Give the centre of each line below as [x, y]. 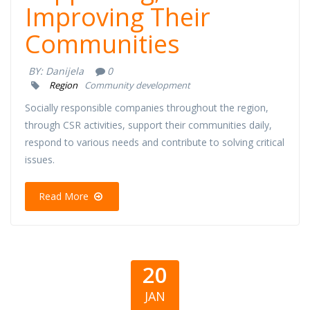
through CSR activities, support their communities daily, [148, 125]
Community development [137, 85]
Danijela [65, 71]
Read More [65, 197]
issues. [40, 160]
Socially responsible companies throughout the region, [147, 108]
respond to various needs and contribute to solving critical [155, 143]
